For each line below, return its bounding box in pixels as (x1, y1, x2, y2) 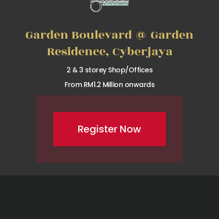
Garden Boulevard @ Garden (25, 26, 194, 44)
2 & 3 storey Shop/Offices (66, 65, 153, 75)
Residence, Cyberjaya (46, 43, 173, 61)
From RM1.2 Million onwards (65, 80, 154, 90)
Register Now (78, 122, 141, 136)
